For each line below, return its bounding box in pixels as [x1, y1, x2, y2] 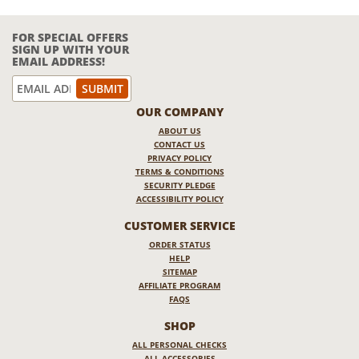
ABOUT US [158, 124, 201, 136]
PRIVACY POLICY [147, 151, 212, 163]
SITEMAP [162, 265, 197, 277]
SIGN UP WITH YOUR [12, 41, 129, 57]
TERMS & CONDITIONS [135, 165, 224, 177]
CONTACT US [154, 138, 205, 150]
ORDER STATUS [148, 238, 211, 250]
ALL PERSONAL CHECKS [132, 338, 227, 350]
